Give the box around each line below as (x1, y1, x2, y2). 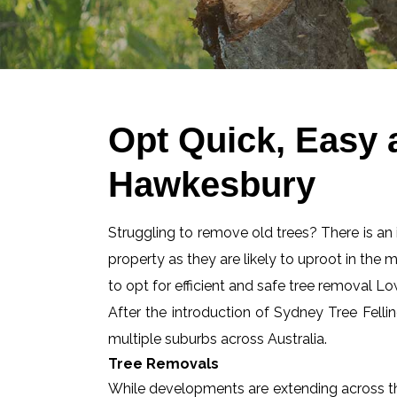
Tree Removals (108, 355, 219, 372)
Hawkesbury (108, 165, 315, 204)
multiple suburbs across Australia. (108, 331, 327, 347)
